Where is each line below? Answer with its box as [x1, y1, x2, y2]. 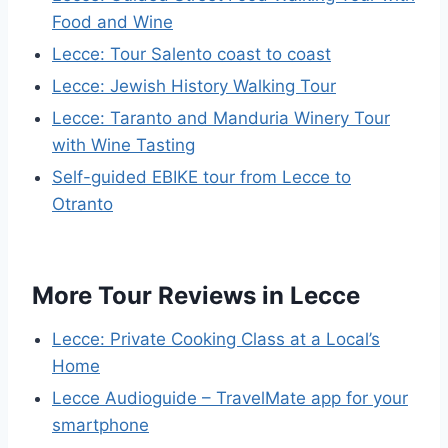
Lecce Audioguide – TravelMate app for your [52, 387, 408, 408]
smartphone [52, 414, 149, 435]
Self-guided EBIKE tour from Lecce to [52, 166, 351, 187]
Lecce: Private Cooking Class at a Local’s [52, 328, 380, 349]
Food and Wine [52, 11, 173, 32]
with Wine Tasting [52, 134, 195, 155]
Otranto [52, 193, 113, 214]
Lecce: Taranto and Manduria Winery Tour [52, 107, 390, 128]
